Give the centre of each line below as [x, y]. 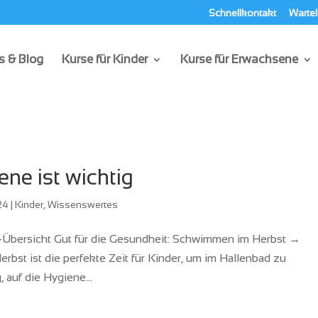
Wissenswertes [83, 204]
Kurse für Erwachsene [239, 59]
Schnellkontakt [242, 12]
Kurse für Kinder [105, 59]
